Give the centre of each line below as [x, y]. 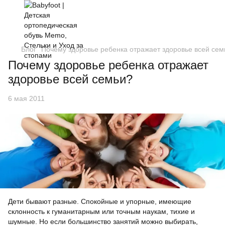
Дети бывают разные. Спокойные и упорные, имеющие [100, 202]
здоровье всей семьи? [70, 79]
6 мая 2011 [26, 98]
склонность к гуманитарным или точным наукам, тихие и [101, 212]
